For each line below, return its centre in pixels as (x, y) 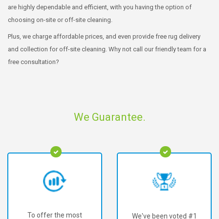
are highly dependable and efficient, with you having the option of (100, 7)
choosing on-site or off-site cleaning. (60, 20)
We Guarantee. (109, 117)
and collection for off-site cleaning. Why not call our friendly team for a (107, 49)
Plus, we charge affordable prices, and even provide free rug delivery (104, 36)
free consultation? (33, 62)
